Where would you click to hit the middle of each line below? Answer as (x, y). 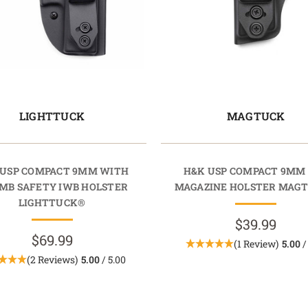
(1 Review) (256, 244)
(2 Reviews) (52, 260)
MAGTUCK (256, 116)
